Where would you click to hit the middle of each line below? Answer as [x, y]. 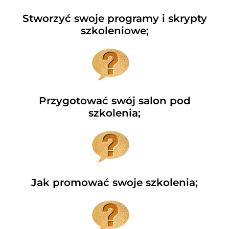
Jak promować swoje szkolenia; [114, 183]
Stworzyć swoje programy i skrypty [114, 19]
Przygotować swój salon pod [114, 100]
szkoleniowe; [114, 31]
